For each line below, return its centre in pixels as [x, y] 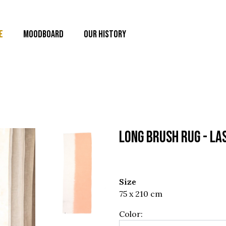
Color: [131, 214]
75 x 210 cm [141, 194]
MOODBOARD [43, 34]
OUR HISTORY [105, 34]
